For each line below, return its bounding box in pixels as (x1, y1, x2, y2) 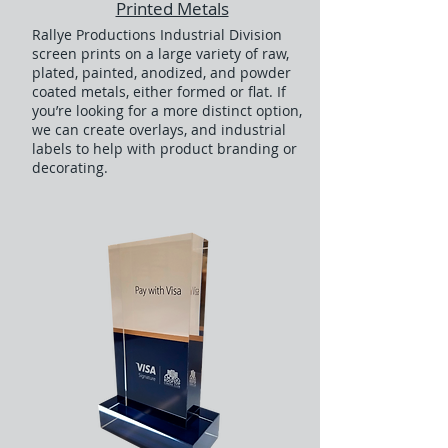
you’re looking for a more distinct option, (32, 101, 302, 120)
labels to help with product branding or (32, 139, 297, 158)
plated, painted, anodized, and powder (32, 63, 291, 82)
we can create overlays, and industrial (32, 120, 286, 139)
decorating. (32, 158, 108, 177)
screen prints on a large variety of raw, (32, 44, 289, 63)
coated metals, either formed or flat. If (32, 82, 286, 101)
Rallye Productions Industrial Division (32, 25, 282, 44)
